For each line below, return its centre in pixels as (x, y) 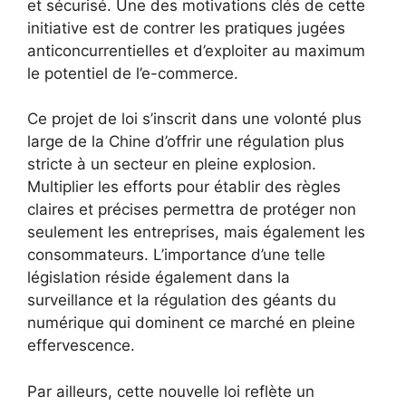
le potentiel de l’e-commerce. (133, 73)
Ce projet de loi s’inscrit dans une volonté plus (194, 119)
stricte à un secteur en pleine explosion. (172, 164)
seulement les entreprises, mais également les (196, 232)
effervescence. (81, 345)
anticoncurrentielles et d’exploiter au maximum (196, 50)
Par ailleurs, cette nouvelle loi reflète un (171, 391)
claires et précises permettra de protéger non (192, 209)
